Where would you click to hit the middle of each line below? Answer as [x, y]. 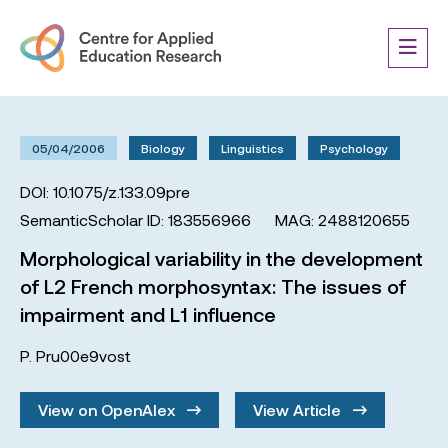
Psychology [354, 148]
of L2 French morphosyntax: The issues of [213, 286]
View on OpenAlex [108, 409]
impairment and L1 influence [148, 314]
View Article [299, 409]
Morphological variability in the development [221, 258]
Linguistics [252, 148]
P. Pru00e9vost [75, 355]
